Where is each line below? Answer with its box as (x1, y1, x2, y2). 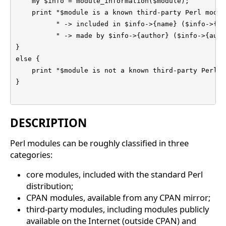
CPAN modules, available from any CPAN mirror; (26, 192, 210, 204)
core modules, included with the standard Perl (26, 168, 203, 181)
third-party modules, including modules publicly (26, 203, 209, 215)
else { (16, 55, 40, 63)
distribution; (26, 180, 73, 192)
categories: (10, 149, 52, 161)
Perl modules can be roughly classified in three (10, 137, 189, 149)
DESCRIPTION (10, 115, 87, 131)
